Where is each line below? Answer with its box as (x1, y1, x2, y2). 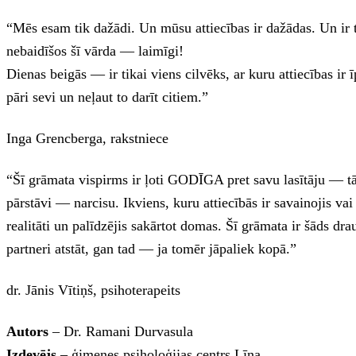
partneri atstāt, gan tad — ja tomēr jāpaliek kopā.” (6, 241, 296, 257)
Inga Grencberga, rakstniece (6, 130, 168, 147)
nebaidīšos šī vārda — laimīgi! (6, 43, 184, 60)
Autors (6, 323, 48, 339)
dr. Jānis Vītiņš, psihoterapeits (6, 282, 180, 299)
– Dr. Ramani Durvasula (48, 323, 193, 339)
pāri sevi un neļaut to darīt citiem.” (6, 89, 208, 106)
